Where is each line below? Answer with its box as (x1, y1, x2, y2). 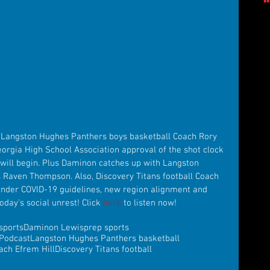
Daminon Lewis (24, 222, 84, 233)
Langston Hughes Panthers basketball (30, 233, 180, 244)
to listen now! (121, 197, 177, 209)
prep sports (84, 222, 129, 233)
